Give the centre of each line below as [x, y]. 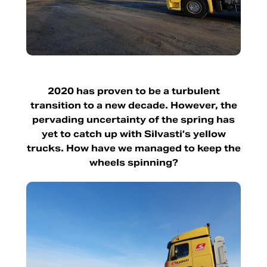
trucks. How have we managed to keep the [133, 148]
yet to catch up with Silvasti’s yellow [133, 133]
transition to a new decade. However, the [133, 105]
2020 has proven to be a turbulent [133, 91]
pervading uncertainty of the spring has [133, 119]
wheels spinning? [133, 162]
